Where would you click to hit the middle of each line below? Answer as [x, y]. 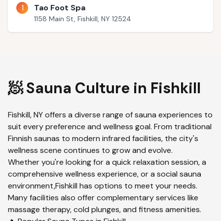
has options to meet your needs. [137, 186]
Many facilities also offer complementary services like [103, 198]
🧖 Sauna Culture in [79, 88]
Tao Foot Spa [60, 8]
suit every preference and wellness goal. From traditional [110, 127]
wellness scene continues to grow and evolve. [90, 150]
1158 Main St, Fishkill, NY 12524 [83, 19]
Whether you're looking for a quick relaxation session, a [107, 162]
